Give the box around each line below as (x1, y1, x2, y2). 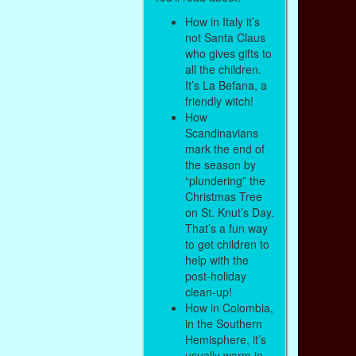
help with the (184, 251, 249, 268)
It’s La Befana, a (184, 76, 267, 93)
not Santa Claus (184, 29, 265, 45)
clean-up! (184, 283, 235, 300)
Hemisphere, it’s (184, 331, 266, 347)
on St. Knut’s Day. (184, 203, 274, 220)
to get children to (184, 235, 269, 252)
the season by (184, 156, 256, 172)
